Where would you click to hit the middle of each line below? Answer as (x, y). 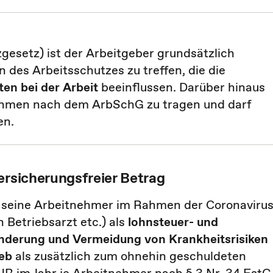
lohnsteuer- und (173, 222)
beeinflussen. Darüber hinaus (182, 87)
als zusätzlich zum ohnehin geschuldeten (129, 256)
